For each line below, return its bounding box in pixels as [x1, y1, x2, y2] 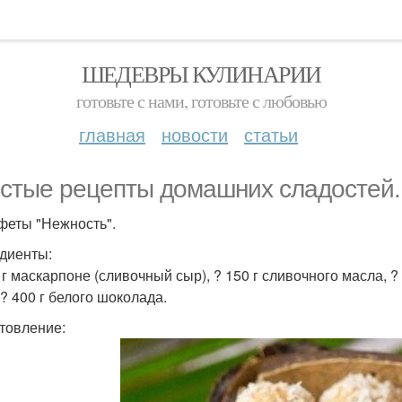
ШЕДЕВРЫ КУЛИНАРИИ [81, 58, 321, 89]
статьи [244, 121, 298, 147]
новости [162, 121, 228, 147]
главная [79, 121, 145, 147]
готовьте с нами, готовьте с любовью [75, 89, 327, 113]
